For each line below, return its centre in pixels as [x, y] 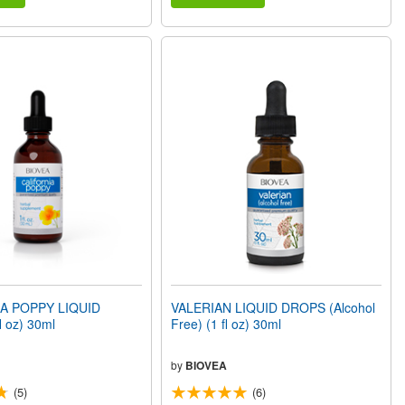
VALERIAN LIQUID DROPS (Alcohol [273, 308]
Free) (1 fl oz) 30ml [226, 324]
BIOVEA [207, 366]
